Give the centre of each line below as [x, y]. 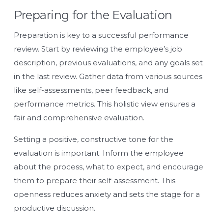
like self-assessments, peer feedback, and [91, 90]
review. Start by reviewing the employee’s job [98, 49]
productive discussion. [55, 208]
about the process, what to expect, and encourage [109, 166]
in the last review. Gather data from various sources [108, 76]
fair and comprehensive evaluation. [79, 117]
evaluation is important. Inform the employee [99, 153]
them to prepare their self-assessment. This [95, 180]
